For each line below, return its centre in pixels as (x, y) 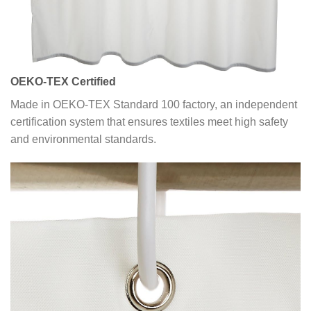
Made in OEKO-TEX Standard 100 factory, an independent (154, 104)
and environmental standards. (83, 139)
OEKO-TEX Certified (63, 81)
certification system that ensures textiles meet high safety (149, 121)
